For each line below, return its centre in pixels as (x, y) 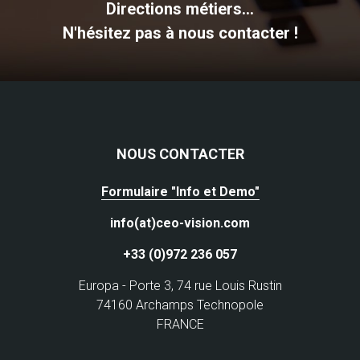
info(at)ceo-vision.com (180, 223)
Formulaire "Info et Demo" (180, 191)
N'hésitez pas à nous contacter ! (180, 33)
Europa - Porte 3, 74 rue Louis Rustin (180, 285)
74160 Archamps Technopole (180, 305)
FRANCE (180, 324)
